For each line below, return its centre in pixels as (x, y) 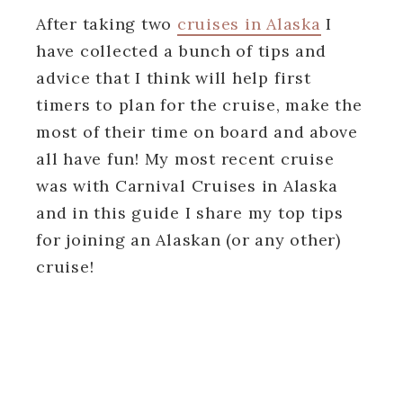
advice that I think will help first (174, 77)
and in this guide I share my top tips (190, 212)
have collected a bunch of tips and (181, 50)
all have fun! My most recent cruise (185, 158)
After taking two (107, 23)
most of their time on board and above (197, 131)
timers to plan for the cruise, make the (199, 104)
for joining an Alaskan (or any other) (188, 239)
